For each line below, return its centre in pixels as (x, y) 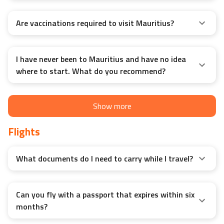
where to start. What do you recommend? (91, 71)
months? (33, 207)
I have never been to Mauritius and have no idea (101, 59)
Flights (24, 132)
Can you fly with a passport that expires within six (105, 195)
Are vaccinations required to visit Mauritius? (96, 23)
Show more (112, 106)
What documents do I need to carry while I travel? (105, 159)
